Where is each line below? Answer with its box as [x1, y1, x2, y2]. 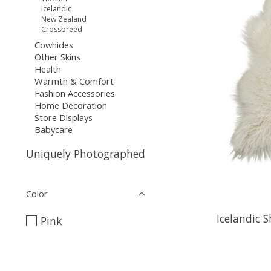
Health [34, 63, 61, 76]
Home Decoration [34, 99, 107, 112]
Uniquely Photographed [26, 146, 145, 161]
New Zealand [41, 13, 87, 24]
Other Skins [34, 51, 80, 64]
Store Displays [34, 111, 93, 124]
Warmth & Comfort [34, 75, 114, 88]
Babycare [34, 123, 73, 136]
